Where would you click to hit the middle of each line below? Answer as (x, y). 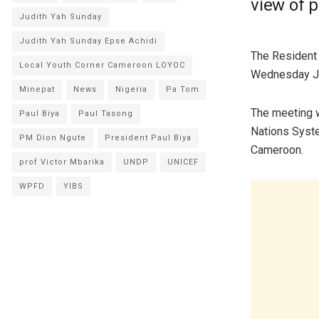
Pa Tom (183, 89)
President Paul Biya (148, 138)
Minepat (37, 89)
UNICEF (183, 162)
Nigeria (131, 89)
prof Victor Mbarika (62, 162)
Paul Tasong (106, 114)
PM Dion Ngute (53, 138)
